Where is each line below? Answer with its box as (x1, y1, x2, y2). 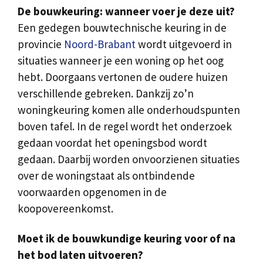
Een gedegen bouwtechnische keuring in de (18, 21, 227, 35)
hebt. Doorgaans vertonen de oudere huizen (18, 70, 228, 85)
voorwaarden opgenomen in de (18, 185, 167, 200)
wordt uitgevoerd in (136, 37, 232, 52)
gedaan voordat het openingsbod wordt (18, 136, 207, 150)
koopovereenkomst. (18, 201, 113, 216)
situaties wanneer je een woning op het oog (18, 53, 224, 68)
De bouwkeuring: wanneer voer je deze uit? (18, 4, 235, 19)
